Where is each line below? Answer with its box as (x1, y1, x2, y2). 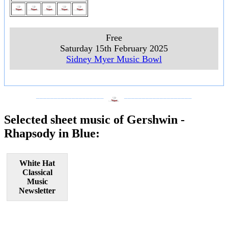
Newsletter (19, 186, 55, 195)
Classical (22, 167, 52, 177)
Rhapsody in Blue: (4, 126, 100, 140)
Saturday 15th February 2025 (60, 43, 168, 54)
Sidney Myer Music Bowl (66, 54, 162, 65)
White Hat (19, 158, 55, 167)
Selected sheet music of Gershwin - (4, 112, 185, 126)
